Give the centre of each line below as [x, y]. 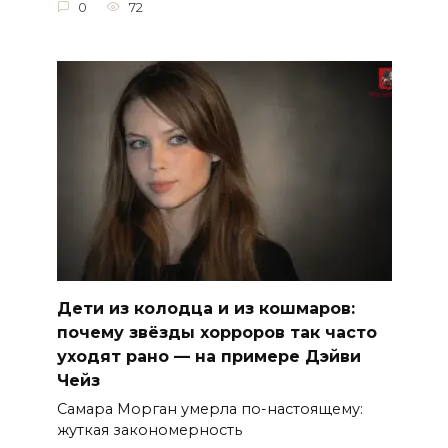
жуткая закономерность [149, 430]
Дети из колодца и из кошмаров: [205, 308]
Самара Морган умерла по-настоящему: [209, 409]
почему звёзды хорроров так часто [216, 332]
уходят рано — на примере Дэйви [208, 356]
